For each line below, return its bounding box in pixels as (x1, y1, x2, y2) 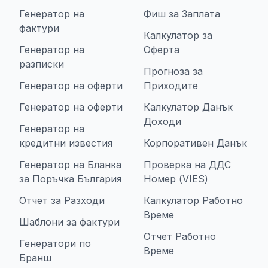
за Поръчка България (19, 173, 121, 185)
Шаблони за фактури (19, 216, 120, 228)
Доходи (144, 115, 181, 127)
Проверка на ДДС (144, 159, 231, 170)
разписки (19, 58, 64, 70)
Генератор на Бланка (19, 159, 121, 170)
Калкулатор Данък (144, 101, 233, 113)
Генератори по (19, 237, 91, 249)
